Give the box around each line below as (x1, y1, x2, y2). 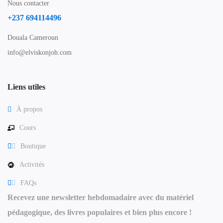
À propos (16, 106, 42, 113)
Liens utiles (7, 83, 45, 91)
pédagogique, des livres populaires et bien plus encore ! (7, 208, 192, 217)
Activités (19, 161, 44, 168)
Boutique (20, 142, 46, 150)
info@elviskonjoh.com (7, 49, 72, 56)
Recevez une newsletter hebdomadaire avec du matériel (7, 193, 194, 202)
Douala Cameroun (7, 34, 58, 41)
